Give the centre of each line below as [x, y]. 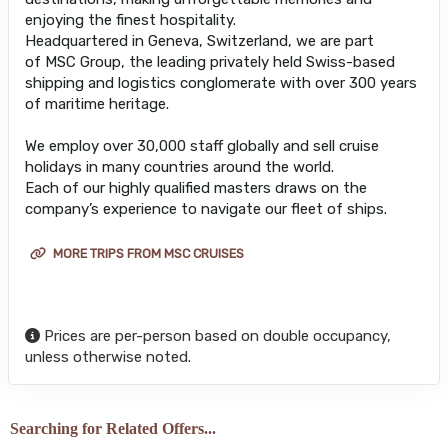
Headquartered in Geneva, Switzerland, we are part [199, 40]
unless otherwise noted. [108, 356]
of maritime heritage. [97, 103]
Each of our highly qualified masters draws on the [196, 187]
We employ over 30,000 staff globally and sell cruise [202, 145]
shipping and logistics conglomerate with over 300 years [221, 82]
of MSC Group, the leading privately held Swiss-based [210, 61]
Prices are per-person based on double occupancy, [215, 335]
